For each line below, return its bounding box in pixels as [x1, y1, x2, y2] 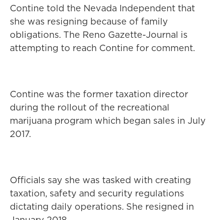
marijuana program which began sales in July [10, 114, 206, 127]
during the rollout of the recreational [10, 101, 169, 113]
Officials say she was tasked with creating [10, 174, 191, 186]
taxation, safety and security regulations [10, 187, 184, 199]
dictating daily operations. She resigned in [10, 200, 194, 213]
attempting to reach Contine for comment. [10, 42, 195, 54]
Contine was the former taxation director [10, 88, 188, 100]
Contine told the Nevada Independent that [10, 2, 195, 14]
